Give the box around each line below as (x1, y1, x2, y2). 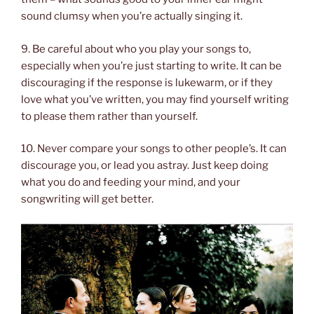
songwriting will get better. (21, 193, 153, 206)
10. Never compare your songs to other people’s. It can (21, 142, 287, 156)
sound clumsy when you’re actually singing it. (21, 10, 245, 23)
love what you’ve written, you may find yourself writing (21, 93, 289, 106)
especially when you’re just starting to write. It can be (21, 59, 282, 72)
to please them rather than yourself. (21, 109, 198, 123)
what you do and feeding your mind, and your (21, 176, 240, 189)
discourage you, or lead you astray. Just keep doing (21, 159, 268, 172)
